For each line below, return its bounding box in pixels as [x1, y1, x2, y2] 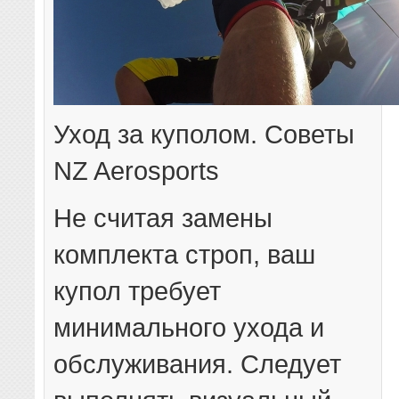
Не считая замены [53, 202, 273, 232]
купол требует [53, 275, 222, 305]
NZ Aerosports [53, 155, 220, 185]
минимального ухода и [53, 312, 325, 342]
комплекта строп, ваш [53, 239, 316, 269]
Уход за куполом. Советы [53, 118, 355, 149]
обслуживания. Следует [53, 348, 342, 379]
